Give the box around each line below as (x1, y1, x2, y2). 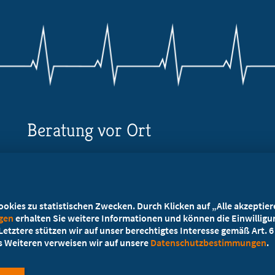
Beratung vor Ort (26, 118, 151, 142)
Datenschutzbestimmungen (150, 236, 266, 249)
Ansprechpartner (39, 189, 116, 203)
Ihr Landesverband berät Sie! (26, 158, 142, 171)
